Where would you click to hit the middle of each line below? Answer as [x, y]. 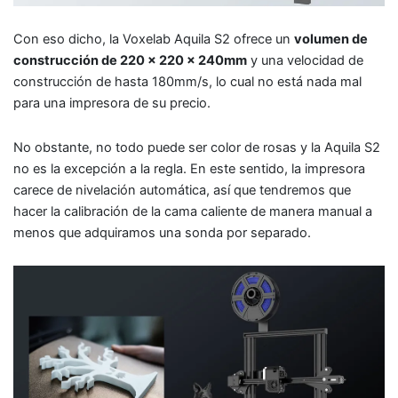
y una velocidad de [305, 61]
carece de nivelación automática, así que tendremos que [182, 190]
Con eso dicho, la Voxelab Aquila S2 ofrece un [154, 40]
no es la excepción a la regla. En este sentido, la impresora [189, 168]
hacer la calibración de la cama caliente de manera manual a [193, 211]
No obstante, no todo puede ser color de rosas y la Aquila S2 [197, 147]
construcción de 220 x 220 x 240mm [130, 61]
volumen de [331, 40]
